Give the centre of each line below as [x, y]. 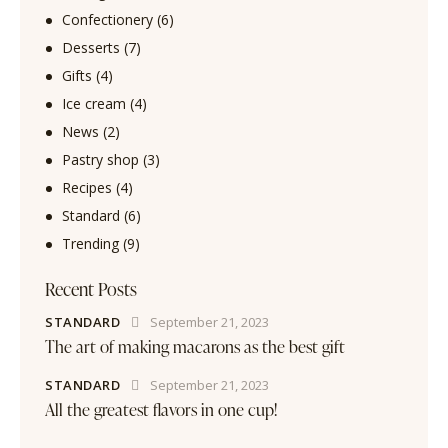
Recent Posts [91, 288]
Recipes [86, 187]
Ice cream [93, 103]
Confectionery [107, 19]
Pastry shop [100, 159]
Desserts [90, 47]
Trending [90, 243]
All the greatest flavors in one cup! [161, 409]
